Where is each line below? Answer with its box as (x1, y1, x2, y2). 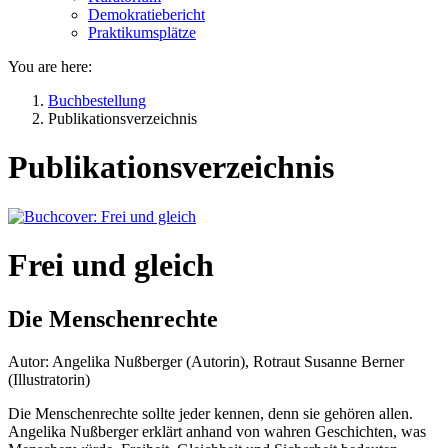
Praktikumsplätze (88, 23, 196, 41)
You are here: (8, 57, 92, 75)
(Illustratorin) (8, 370, 90, 388)
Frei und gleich (8, 247, 214, 284)
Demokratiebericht (88, 5, 205, 23)
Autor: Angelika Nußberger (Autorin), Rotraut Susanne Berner (8, 352, 404, 370)
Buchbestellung (48, 91, 146, 109)
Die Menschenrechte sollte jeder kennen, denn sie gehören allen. (8, 404, 413, 422)
